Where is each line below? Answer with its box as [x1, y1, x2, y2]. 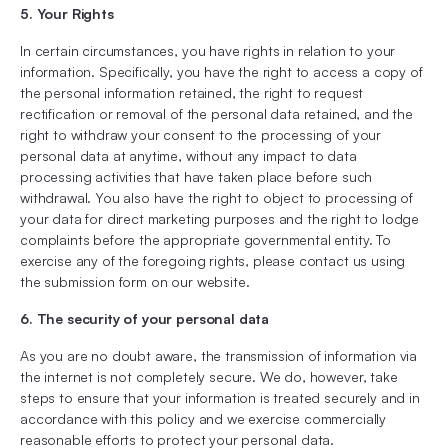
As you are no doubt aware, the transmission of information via [20, 347, 418, 364]
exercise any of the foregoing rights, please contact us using [20, 252, 406, 269]
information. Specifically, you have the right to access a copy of [20, 63, 423, 80]
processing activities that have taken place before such [20, 168, 373, 185]
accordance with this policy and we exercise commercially [20, 410, 387, 427]
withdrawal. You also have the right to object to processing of [20, 189, 414, 206]
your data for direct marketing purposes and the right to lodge [20, 210, 420, 227]
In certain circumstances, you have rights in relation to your [20, 42, 396, 59]
